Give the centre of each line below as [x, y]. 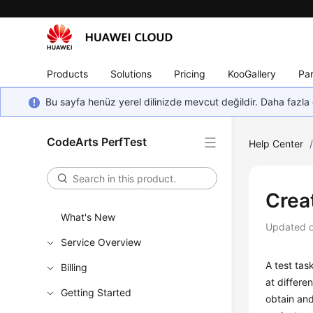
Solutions [131, 73]
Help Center [276, 144]
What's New [88, 217]
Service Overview [101, 242]
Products [68, 73]
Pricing [190, 73]
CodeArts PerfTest [97, 142]
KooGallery [252, 73]
